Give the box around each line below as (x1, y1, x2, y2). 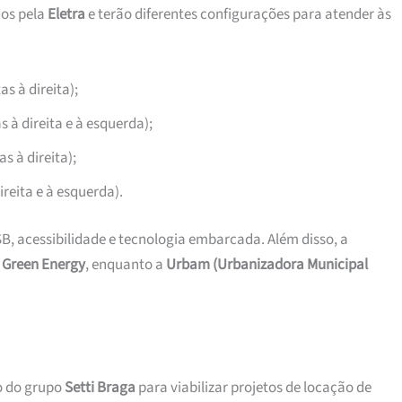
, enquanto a (84, 254, 166, 276)
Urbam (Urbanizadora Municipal (165, 254, 368, 276)
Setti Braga (64, 376, 135, 398)
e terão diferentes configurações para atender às (84, 4, 391, 26)
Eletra (47, 4, 85, 26)
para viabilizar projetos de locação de (135, 376, 371, 398)
